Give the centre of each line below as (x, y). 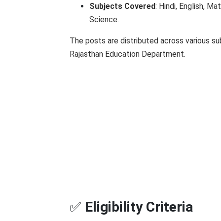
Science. (104, 19)
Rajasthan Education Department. (128, 54)
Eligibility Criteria (139, 207)
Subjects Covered (122, 6)
